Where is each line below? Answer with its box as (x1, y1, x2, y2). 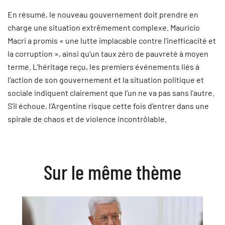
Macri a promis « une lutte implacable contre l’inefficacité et (8, 36, 216, 45)
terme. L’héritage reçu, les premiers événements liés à (8, 62, 199, 71)
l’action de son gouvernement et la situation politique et (8, 75, 204, 84)
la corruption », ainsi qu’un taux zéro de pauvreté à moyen (8, 49, 208, 58)
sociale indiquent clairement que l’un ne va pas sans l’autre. (8, 88, 214, 97)
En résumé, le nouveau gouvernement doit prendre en (8, 10, 198, 19)
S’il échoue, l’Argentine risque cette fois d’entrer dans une (8, 101, 209, 110)
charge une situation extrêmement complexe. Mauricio (8, 23, 200, 32)
